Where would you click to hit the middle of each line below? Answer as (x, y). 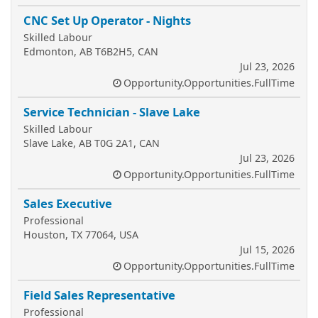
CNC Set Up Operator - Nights (107, 20)
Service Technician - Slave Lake (112, 112)
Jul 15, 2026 (267, 250)
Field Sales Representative (99, 295)
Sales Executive (68, 203)
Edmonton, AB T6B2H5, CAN (91, 51)
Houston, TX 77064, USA (81, 235)
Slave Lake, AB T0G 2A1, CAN (92, 143)
